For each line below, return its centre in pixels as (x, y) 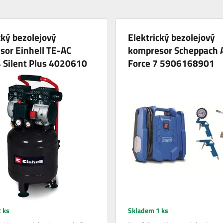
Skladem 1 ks (148, 210)
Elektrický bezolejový (171, 37)
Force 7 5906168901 (171, 63)
